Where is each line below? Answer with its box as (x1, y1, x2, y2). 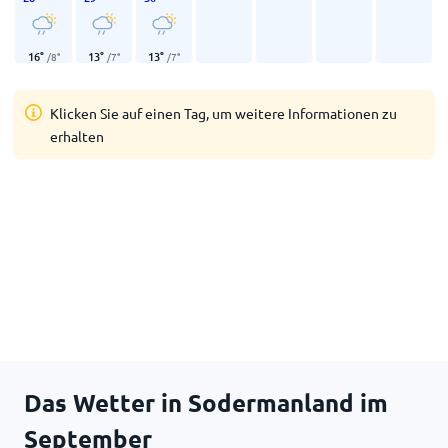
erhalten (50, 127, 105, 145)
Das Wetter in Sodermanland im (24, 387, 388, 418)
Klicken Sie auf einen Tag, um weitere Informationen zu (50, 104, 398, 122)
